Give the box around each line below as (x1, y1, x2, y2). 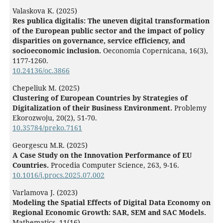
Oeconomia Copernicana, (103, 45, 189, 55)
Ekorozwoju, (12, 112, 56, 122)
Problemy (174, 103, 207, 112)
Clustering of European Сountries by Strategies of (12, 93, 188, 103)
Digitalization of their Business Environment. (12, 103, 174, 112)
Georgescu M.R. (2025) (12, 140, 88, 150)
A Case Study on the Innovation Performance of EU (12, 150, 192, 160)
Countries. (12, 160, 51, 170)
